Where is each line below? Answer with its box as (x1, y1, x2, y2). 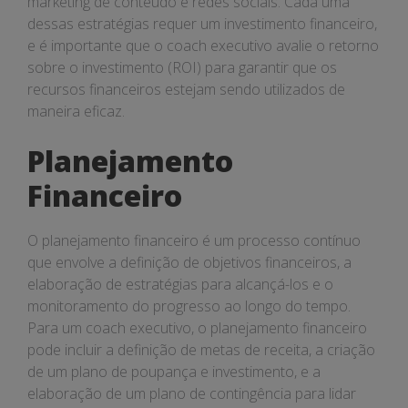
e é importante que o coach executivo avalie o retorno (27, 36, 379, 56)
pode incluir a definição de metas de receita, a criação (27, 340, 375, 360)
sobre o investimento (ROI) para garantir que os (27, 57, 337, 77)
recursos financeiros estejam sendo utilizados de (27, 79, 345, 99)
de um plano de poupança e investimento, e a (27, 362, 321, 382)
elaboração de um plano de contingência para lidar (27, 383, 356, 403)
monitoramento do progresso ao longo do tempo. (27, 296, 351, 316)
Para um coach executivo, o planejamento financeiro (27, 318, 367, 338)
